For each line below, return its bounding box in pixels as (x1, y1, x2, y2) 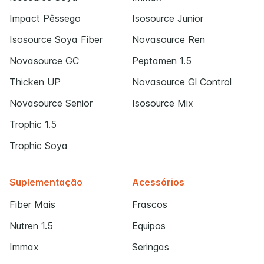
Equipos (132, 220, 166, 232)
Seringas (132, 241, 169, 253)
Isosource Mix (132, 97, 193, 110)
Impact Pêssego (9, 12, 81, 25)
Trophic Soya (9, 140, 68, 152)
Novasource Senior (9, 97, 93, 110)
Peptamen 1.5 (132, 55, 192, 67)
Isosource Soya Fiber (9, 34, 103, 46)
